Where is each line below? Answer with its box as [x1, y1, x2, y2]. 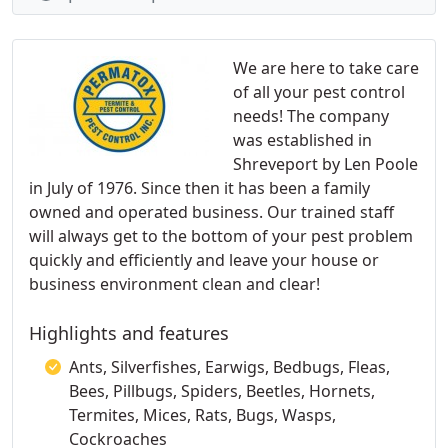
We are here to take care [233, 57, 419, 79]
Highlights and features [29, 321, 229, 345]
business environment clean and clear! [29, 273, 320, 295]
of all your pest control [233, 81, 405, 103]
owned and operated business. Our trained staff [29, 201, 394, 223]
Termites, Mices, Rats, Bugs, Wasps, [69, 404, 336, 426]
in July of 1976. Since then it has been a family [29, 177, 370, 199]
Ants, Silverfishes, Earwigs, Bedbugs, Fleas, [69, 356, 390, 378]
